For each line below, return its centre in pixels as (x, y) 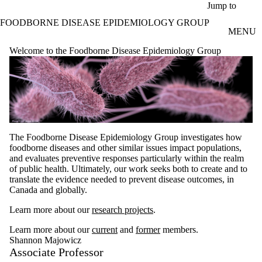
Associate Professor (56, 252)
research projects (123, 210)
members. (179, 230)
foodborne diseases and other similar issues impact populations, (125, 148)
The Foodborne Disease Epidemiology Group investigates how (126, 137)
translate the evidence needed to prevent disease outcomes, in (122, 180)
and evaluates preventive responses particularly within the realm (127, 158)
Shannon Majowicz (45, 240)
